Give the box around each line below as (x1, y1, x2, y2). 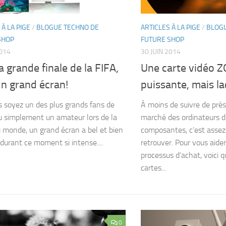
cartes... (141, 163, 166, 173)
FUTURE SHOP (141, 35, 184, 44)
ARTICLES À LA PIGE (141, 23, 200, 32)
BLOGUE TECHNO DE (36, 23, 99, 32)
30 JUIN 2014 (141, 47, 181, 56)
